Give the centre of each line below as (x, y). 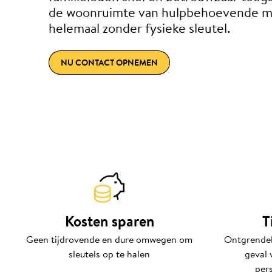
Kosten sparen (109, 221)
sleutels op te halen (109, 254)
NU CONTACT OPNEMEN (109, 63)
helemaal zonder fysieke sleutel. (139, 28)
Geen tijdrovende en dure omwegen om (109, 239)
